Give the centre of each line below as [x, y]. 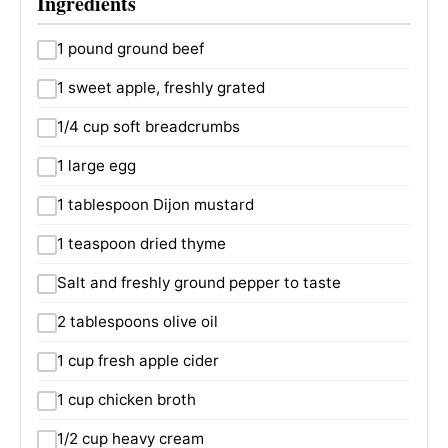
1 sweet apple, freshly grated [161, 87]
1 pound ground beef [130, 48]
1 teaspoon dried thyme [141, 243]
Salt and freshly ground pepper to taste [199, 282]
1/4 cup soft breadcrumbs [148, 126]
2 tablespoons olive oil [137, 321]
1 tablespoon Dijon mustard [155, 204]
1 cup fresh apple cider [138, 360]
